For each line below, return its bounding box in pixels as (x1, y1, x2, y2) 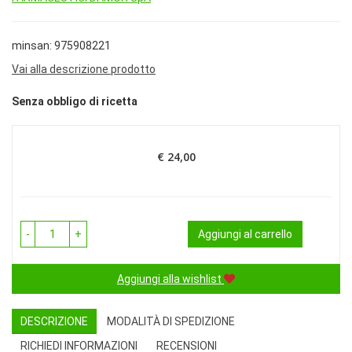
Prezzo (174, 156, 212, 171)
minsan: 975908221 (12, 39, 111, 52)
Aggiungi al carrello (198, 228, 292, 241)
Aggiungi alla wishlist (117, 273, 222, 286)
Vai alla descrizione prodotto (12, 63, 156, 75)
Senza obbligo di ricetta (12, 95, 137, 108)
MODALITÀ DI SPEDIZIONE (107, 315, 235, 328)
